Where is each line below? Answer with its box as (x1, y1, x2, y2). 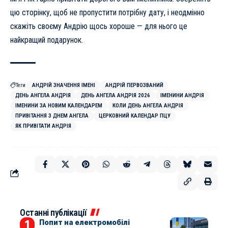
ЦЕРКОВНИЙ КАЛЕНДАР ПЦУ (99, 112, 170, 120)
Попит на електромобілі (39, 218, 130, 227)
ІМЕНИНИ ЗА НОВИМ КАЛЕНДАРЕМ (15, 102, 102, 109)
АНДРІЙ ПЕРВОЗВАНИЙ (105, 82, 163, 89)
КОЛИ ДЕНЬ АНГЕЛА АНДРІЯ (112, 102, 183, 109)
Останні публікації (20, 207, 86, 218)
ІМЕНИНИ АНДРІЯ (160, 92, 204, 99)
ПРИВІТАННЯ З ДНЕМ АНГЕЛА (15, 112, 89, 120)
